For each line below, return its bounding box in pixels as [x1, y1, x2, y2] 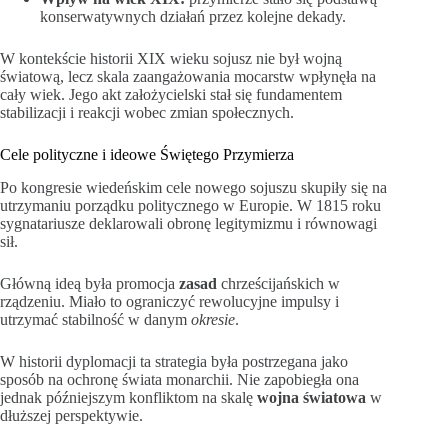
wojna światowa [257, 388, 366, 406]
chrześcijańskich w [217, 274, 340, 292]
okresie [191, 310, 235, 328]
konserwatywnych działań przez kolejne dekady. [40, 8, 346, 26]
